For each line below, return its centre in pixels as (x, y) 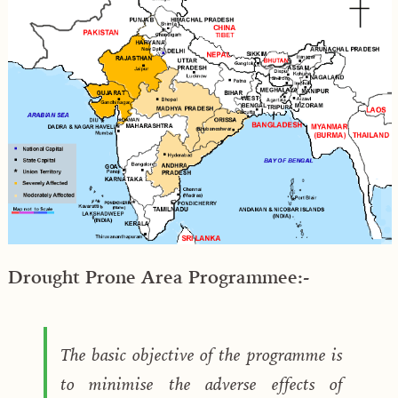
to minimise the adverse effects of (202, 383)
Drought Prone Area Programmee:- (159, 276)
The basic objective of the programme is (202, 354)
